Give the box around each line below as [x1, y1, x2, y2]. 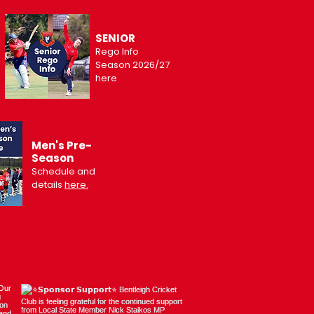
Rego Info [95, 45, 139, 58]
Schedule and [32, 165, 95, 178]
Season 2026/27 [95, 58, 170, 71]
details [32, 178, 64, 191]
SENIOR [95, 31, 135, 46]
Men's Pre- [32, 138, 92, 153]
